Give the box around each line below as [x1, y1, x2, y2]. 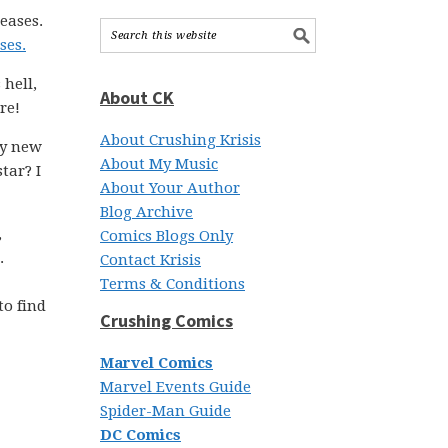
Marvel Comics [100, 354, 213, 372]
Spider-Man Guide [100, 402, 231, 420]
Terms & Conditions [100, 275, 245, 293]
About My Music [100, 155, 218, 173]
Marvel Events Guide [100, 378, 251, 396]
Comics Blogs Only [100, 227, 233, 245]
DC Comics [100, 426, 181, 444]
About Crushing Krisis [100, 131, 261, 149]
